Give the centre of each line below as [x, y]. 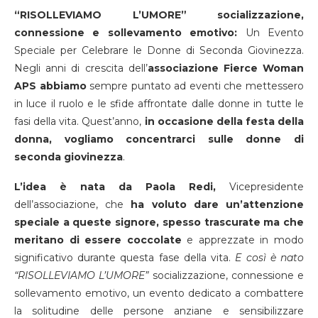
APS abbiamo [50, 86]
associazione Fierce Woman [226, 68]
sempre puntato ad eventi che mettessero [195, 86]
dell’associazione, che [73, 205]
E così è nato [268, 258]
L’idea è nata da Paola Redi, [115, 187]
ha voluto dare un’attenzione [218, 205]
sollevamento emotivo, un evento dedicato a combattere [159, 294]
